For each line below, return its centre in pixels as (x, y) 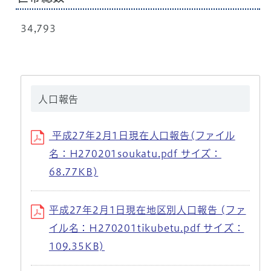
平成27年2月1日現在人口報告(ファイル (142, 136)
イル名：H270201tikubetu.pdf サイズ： (146, 228)
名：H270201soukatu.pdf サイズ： (135, 154)
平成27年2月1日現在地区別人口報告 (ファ (147, 210)
